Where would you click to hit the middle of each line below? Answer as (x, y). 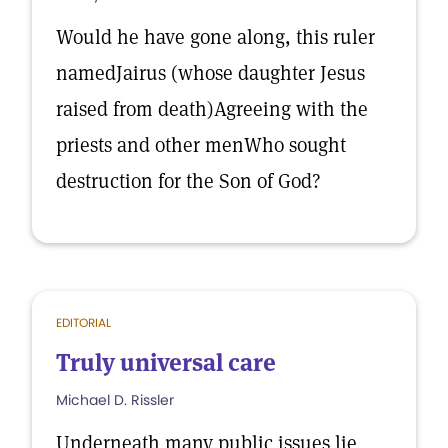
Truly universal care (166, 362)
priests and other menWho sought (201, 145)
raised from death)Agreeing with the (212, 109)
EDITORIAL (83, 322)
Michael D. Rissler (115, 400)
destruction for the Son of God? (188, 181)
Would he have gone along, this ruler (215, 37)
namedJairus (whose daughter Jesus (210, 73)
